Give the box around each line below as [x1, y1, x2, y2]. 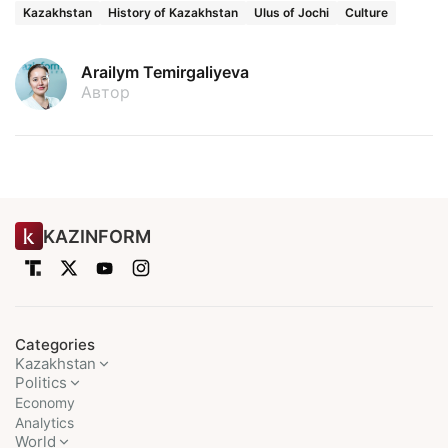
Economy [15, 394, 75, 411]
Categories [15, 335, 95, 354]
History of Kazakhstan [108, 4, 238, 20]
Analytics [15, 414, 74, 431]
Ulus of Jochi [254, 4, 329, 20]
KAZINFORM [43, 225, 151, 247]
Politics [15, 373, 67, 392]
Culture [345, 4, 388, 20]
